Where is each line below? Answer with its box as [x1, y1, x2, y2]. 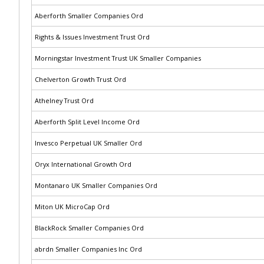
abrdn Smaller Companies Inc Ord [35, 245, 142, 253]
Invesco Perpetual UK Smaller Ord [35, 138, 142, 147]
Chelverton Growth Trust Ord [35, 75, 126, 84]
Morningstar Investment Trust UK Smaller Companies [35, 54, 201, 62]
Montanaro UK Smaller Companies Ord [35, 181, 157, 190]
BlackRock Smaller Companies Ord [35, 223, 144, 232]
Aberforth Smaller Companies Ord [35, 11, 143, 20]
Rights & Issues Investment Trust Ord [35, 32, 150, 41]
